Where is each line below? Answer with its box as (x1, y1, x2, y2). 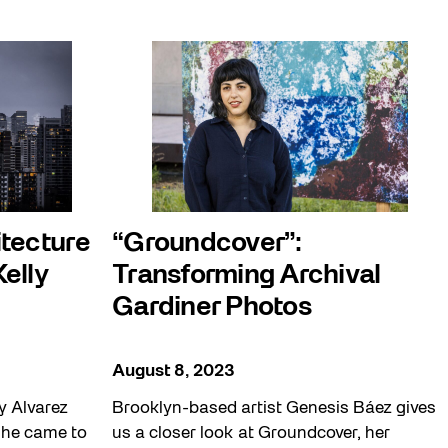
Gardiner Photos (112, 295, 311, 320)
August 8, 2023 (112, 364, 235, 380)
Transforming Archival (112, 263, 381, 288)
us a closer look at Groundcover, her (112, 426, 390, 442)
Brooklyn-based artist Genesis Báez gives (112, 401, 436, 417)
